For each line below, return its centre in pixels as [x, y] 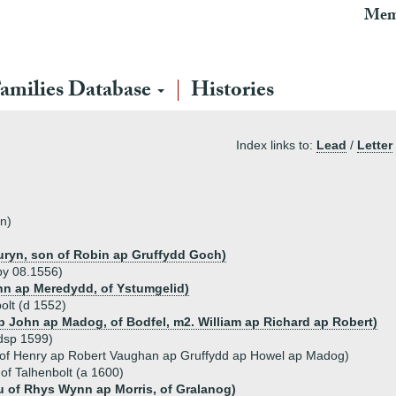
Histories [232, 92]
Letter [375, 145]
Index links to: [276, 145]
